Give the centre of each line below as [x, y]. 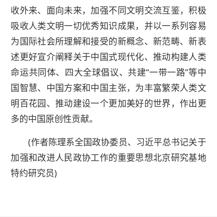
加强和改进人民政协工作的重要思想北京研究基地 [108, 158]
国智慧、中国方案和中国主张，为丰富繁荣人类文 [108, 88]
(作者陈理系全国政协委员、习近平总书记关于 [117, 142]
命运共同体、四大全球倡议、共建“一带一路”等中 [108, 72]
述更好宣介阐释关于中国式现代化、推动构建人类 [108, 57]
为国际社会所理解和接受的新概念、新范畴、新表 [108, 41]
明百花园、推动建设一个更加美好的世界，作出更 [108, 103]
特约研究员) [34, 173]
